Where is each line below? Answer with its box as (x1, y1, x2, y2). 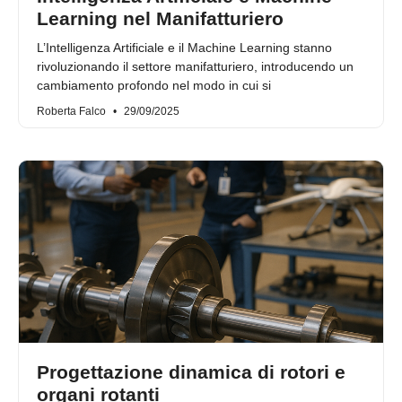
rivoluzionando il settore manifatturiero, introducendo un (37, 59, 354, 74)
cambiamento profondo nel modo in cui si (37, 78, 271, 93)
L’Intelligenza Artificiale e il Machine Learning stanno (37, 40, 332, 56)
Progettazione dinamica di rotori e (37, 362, 345, 383)
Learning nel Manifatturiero (37, 8, 284, 30)
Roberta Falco (37, 105, 109, 118)
